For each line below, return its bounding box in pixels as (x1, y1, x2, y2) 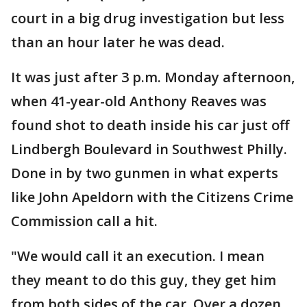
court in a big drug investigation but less (11, 9, 284, 27)
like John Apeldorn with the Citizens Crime (11, 188, 293, 206)
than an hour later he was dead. (11, 33, 225, 51)
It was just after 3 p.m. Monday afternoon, (11, 68, 295, 86)
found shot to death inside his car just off (11, 116, 289, 134)
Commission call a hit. (11, 212, 158, 230)
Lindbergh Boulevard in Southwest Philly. (11, 140, 287, 158)
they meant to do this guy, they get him (11, 271, 276, 289)
